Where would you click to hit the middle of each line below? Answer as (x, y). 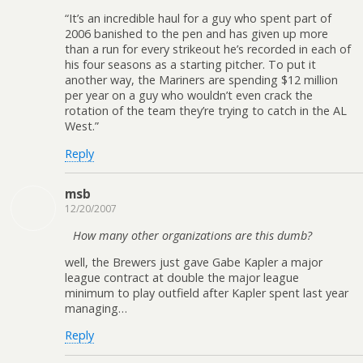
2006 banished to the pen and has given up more (196, 34)
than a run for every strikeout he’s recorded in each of (208, 49)
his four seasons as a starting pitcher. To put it (190, 65)
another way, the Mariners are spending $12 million (201, 80)
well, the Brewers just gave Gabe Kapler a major (194, 263)
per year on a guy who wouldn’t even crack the (189, 96)
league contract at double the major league (182, 278)
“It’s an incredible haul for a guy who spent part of (198, 19)
